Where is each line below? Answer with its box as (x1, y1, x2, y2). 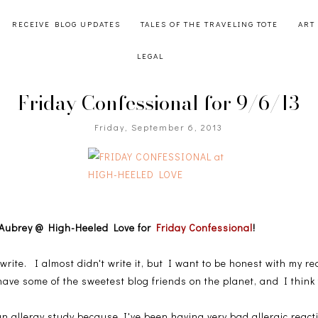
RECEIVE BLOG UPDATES (11, 18, 121, 29)
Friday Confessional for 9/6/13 (18, 87, 300, 119)
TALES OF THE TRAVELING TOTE (140, 18, 278, 29)
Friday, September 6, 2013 (94, 121, 224, 133)
